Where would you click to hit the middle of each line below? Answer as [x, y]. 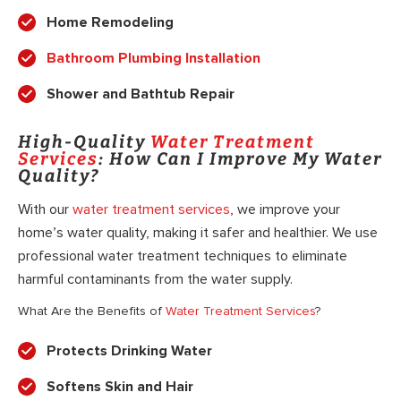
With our [45, 210]
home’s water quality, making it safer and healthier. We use [198, 233]
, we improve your [285, 210]
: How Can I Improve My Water [240, 158]
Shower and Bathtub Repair [141, 94]
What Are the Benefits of [92, 311]
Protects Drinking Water [129, 350]
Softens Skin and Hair [120, 386]
